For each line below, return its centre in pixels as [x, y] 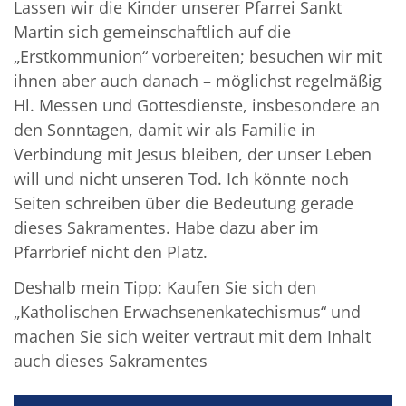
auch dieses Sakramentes [111, 360]
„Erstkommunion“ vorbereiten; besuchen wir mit [198, 56]
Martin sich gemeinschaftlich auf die [152, 31]
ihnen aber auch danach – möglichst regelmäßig [198, 80]
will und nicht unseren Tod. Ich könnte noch [181, 178]
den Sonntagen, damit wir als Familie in [164, 129]
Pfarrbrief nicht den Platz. [111, 251]
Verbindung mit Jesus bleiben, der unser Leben [193, 154]
